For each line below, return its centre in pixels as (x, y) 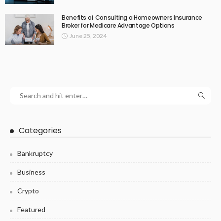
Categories (40, 130)
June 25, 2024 (88, 36)
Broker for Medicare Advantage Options (118, 26)
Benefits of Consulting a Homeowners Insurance (132, 18)
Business (31, 172)
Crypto (28, 190)
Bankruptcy (35, 153)
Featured (31, 209)
